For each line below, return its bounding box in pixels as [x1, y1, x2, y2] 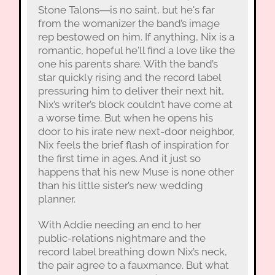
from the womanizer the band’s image [37, 17, 220, 29]
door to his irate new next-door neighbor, [37, 125, 234, 137]
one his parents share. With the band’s [37, 57, 218, 70]
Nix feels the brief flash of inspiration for [37, 138, 229, 151]
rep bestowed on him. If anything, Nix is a [37, 30, 234, 43]
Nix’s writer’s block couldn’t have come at [37, 98, 233, 110]
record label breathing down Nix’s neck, [37, 245, 227, 258]
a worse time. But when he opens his [37, 111, 213, 124]
